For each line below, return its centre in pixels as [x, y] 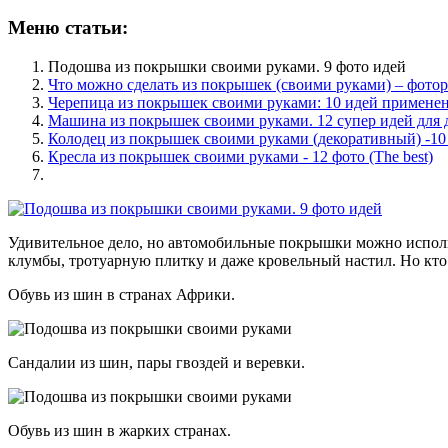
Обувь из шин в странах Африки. [121, 295]
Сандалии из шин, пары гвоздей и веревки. [156, 363]
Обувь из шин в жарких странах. [119, 431]
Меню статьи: [68, 28]
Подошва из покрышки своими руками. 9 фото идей [227, 67]
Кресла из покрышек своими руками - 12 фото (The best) [240, 157]
